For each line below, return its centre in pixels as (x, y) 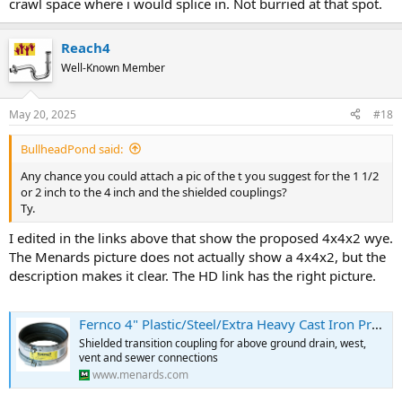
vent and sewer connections (149, 357)
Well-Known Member (113, 68)
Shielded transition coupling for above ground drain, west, (223, 343)
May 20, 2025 (43, 114)
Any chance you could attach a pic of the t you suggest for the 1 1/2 (200, 175)
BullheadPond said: (72, 149)
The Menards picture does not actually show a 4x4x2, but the (197, 257)
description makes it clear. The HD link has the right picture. (192, 276)
